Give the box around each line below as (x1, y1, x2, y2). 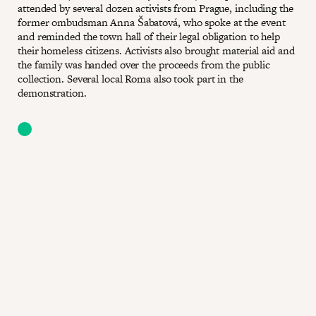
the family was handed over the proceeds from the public (18, 56, 270, 72)
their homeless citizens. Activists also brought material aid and (18, 42, 295, 58)
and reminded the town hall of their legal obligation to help (18, 28, 280, 44)
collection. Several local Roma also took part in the (18, 71, 243, 86)
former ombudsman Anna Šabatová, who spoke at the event (18, 14, 286, 30)
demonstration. (18, 85, 87, 100)
